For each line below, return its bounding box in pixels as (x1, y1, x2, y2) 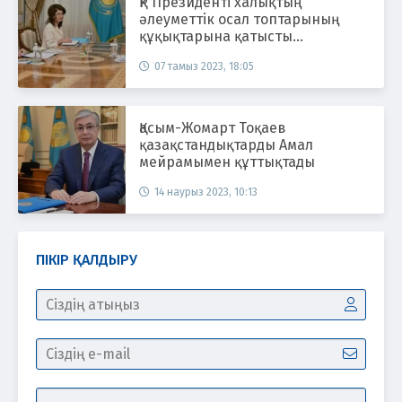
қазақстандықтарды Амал (139, 135, 313, 153)
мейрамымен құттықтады (139, 153, 315, 170)
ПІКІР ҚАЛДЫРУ (36, 250, 137, 268)
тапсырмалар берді (139, 44, 273, 62)
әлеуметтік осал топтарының (139, 10, 339, 28)
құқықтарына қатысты (139, 27, 293, 45)
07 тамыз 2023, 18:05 (154, 59, 254, 73)
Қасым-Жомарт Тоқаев (139, 118, 286, 136)
